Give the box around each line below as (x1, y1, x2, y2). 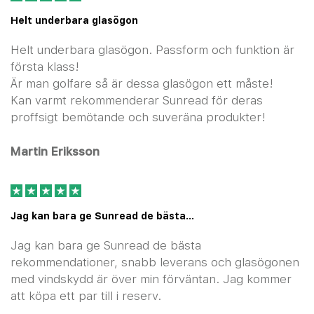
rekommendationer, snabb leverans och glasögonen (11, 254, 299, 271)
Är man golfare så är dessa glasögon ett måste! (11, 75, 273, 92)
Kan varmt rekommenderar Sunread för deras (11, 92, 263, 109)
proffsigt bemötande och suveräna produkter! (11, 109, 266, 125)
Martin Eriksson (11, 143, 100, 160)
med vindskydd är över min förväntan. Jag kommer (11, 271, 292, 287)
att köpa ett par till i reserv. (11, 287, 161, 304)
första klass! (11, 58, 79, 75)
